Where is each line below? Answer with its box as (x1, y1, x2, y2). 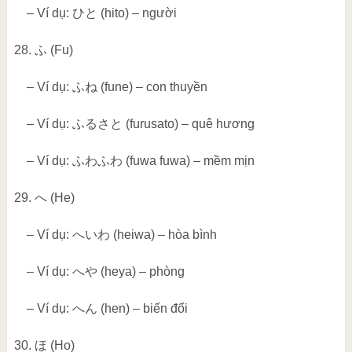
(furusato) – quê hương (122, 117, 255, 131)
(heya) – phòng (97, 265, 185, 279)
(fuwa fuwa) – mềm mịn (122, 154, 255, 168)
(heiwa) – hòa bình (109, 228, 217, 242)
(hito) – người (97, 6, 177, 20)
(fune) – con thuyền (97, 80, 207, 94)
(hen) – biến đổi (97, 302, 188, 316)
